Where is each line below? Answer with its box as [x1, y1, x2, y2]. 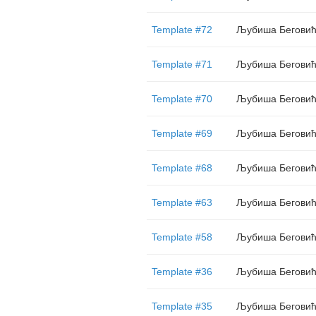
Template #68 [151, 162, 212, 174]
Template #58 [151, 231, 212, 243]
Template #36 [151, 266, 212, 277]
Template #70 [151, 93, 212, 104]
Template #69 [151, 128, 212, 139]
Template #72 [151, 24, 212, 35]
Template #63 [151, 197, 212, 208]
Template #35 [151, 300, 212, 312]
